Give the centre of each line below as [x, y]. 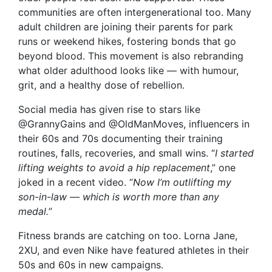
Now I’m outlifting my [182, 182]
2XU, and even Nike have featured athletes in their [134, 250]
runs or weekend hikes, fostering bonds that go [127, 42]
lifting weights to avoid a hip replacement [114, 168]
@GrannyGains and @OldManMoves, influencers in [134, 124]
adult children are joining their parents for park [126, 27]
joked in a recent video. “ [76, 182]
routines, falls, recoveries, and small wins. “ [117, 153]
